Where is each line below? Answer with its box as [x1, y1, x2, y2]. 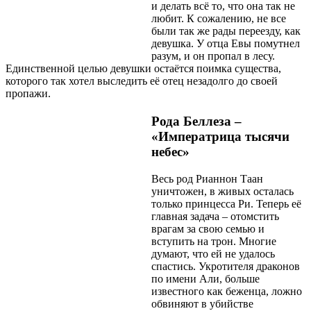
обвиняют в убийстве [151, 297, 253, 310]
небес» [151, 144, 190, 159]
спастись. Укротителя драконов [151, 260, 300, 272]
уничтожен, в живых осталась [151, 185, 294, 197]
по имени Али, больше [151, 272, 260, 285]
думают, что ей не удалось [151, 247, 275, 260]
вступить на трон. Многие [151, 235, 276, 247]
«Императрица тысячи [151, 128, 289, 144]
